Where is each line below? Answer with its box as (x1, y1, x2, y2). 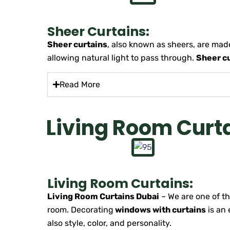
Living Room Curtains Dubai (47, 191, 159, 201)
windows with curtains (113, 204, 206, 215)
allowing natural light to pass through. (47, 52, 196, 63)
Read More (60, 79, 100, 89)
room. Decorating (47, 204, 113, 215)
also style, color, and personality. (47, 218, 171, 228)
